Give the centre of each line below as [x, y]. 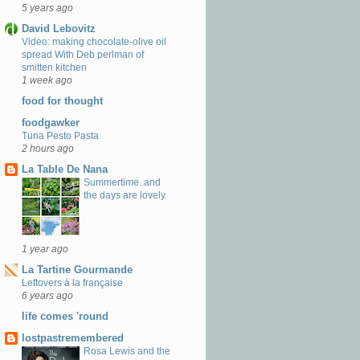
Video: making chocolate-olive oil [94, 42]
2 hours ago [48, 148]
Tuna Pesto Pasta [60, 135]
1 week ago [47, 80]
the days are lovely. [125, 195]
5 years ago [47, 7]
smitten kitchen [54, 68]
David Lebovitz [59, 29]
